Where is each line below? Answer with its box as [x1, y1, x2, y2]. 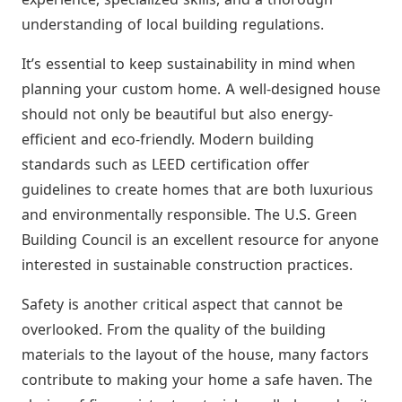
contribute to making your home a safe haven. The [22, 370, 372, 389]
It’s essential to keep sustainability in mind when [22, 54, 355, 73]
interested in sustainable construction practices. [22, 255, 353, 274]
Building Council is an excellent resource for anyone [22, 230, 379, 249]
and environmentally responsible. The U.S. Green [22, 205, 357, 223]
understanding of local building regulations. [22, 14, 324, 33]
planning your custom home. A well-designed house [22, 79, 380, 98]
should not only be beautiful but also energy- [22, 104, 333, 123]
